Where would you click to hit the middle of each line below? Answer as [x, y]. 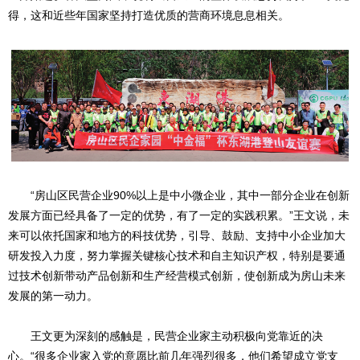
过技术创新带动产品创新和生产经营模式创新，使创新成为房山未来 [177, 275]
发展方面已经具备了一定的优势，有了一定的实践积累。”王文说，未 [179, 215]
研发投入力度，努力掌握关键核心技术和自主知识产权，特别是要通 [177, 255]
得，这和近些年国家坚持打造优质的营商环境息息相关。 [149, 15]
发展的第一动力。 [53, 295]
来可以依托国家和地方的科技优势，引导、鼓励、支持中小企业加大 [177, 235]
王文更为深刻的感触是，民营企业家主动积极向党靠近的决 [166, 335]
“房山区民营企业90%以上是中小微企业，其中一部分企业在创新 [179, 195]
